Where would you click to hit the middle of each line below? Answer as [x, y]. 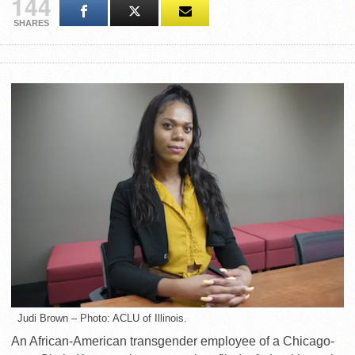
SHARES [31, 23]
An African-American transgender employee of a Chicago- [173, 341]
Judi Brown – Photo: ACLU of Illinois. [102, 318]
